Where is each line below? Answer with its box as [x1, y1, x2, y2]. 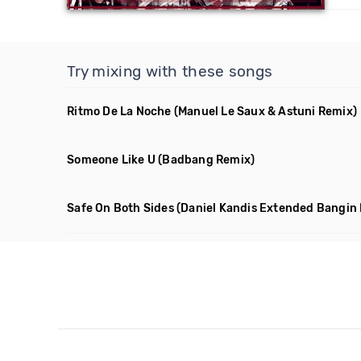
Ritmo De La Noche [67, 105, 172, 118]
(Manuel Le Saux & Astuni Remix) [173, 105, 358, 118]
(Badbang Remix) [158, 153, 255, 167]
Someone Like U [67, 153, 156, 167]
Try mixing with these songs [67, 62, 273, 81]
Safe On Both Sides [67, 201, 174, 215]
